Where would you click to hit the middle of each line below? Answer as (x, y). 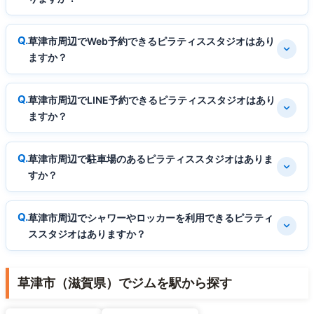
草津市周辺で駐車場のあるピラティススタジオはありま (151, 158)
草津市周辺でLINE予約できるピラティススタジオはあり (152, 100)
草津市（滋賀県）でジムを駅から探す (125, 282)
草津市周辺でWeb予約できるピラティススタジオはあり (151, 41)
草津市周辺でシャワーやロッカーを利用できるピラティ (151, 217)
